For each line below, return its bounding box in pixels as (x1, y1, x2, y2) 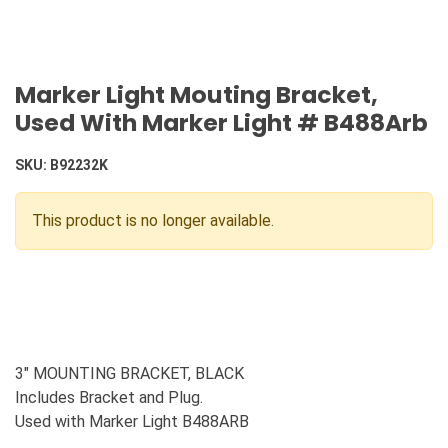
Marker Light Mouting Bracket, (15, 78, 378, 112)
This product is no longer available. (32, 211, 274, 231)
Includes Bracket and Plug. (15, 388, 203, 408)
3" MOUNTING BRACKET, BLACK (15, 364, 244, 384)
